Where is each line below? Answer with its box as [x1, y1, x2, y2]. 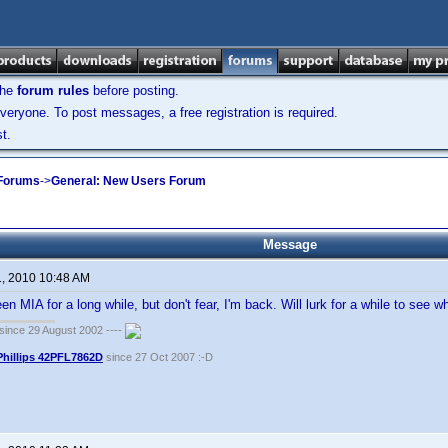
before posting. [89, 83, 179, 98]
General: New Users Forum [51, 173, 206, 188]
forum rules [17, 83, 89, 98]
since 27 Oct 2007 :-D [103, 351, 213, 363]
